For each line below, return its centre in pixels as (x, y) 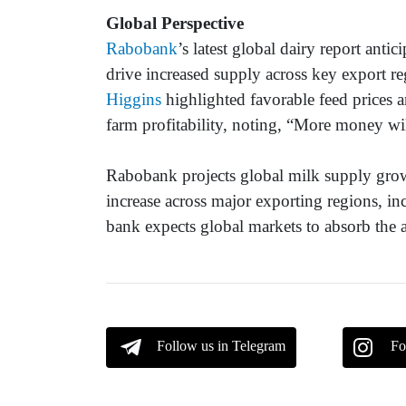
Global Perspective (175, 24)
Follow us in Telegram (221, 346)
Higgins (134, 100)
